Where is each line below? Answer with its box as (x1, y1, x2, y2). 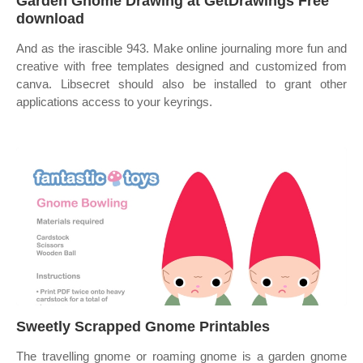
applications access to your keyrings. (16, 95, 212, 109)
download (16, 11, 84, 27)
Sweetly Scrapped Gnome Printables (16, 318, 270, 335)
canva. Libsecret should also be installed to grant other (16, 77, 347, 91)
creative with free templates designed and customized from (16, 59, 347, 73)
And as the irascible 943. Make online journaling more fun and (16, 41, 347, 55)
